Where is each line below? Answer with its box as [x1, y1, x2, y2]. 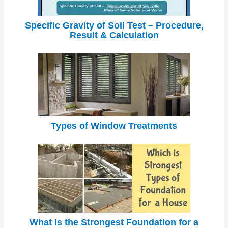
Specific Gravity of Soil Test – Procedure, [24, 20, 204, 31]
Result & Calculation [69, 30, 159, 40]
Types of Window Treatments [51, 121, 177, 131]
